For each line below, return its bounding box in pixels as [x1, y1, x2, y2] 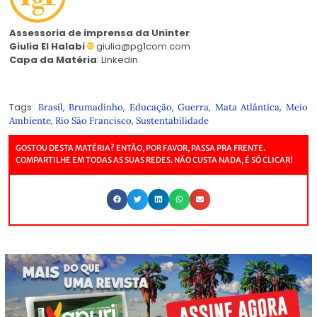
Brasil [38, 101, 63, 114]
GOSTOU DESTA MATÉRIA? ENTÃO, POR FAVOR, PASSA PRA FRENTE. [16, 143, 265, 154]
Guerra [178, 101, 209, 114]
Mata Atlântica [214, 101, 280, 114]
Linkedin [101, 53, 138, 67]
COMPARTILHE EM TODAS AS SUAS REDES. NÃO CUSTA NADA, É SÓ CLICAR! [16, 155, 292, 166]
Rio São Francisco [55, 115, 132, 127]
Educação [129, 101, 172, 114]
